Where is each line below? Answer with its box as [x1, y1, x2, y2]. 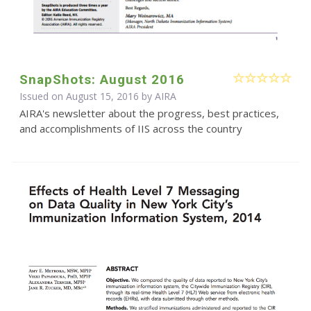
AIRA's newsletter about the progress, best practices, [19, 106, 279, 121]
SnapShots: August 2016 [19, 72, 185, 88]
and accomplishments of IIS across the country [19, 121, 242, 136]
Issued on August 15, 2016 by [19, 90, 155, 103]
